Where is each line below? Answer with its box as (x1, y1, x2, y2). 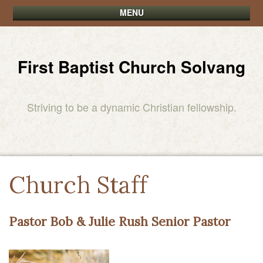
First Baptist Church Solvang (18, 55, 245, 79)
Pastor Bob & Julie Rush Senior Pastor (9, 213, 230, 230)
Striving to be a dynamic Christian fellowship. (26, 99, 237, 114)
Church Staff (9, 170, 147, 200)
